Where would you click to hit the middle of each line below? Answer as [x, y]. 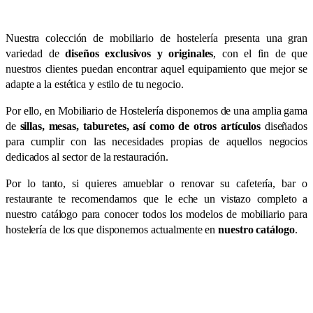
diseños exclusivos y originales [139, 53]
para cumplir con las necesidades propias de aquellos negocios [156, 141]
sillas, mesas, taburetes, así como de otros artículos [140, 126]
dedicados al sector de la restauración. [87, 156]
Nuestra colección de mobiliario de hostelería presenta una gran [156, 38]
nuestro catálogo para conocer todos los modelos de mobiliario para [156, 214]
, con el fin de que [260, 53]
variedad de [36, 53]
